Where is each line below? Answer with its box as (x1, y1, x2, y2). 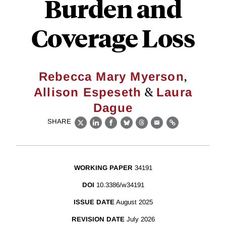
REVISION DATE (71, 215, 125, 223)
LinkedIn (95, 124, 129, 133)
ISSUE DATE (73, 198, 115, 206)
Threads (141, 124, 174, 133)
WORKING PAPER (74, 164, 133, 172)
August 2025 (116, 198, 153, 206)
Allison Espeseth (34, 85, 142, 99)
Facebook (110, 124, 149, 133)
